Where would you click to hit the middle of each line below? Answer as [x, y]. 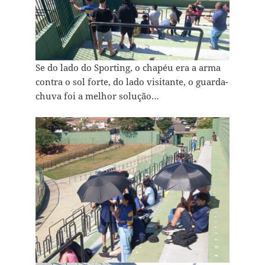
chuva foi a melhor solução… [97, 96]
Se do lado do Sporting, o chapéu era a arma [128, 68]
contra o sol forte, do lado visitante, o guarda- [132, 82]
